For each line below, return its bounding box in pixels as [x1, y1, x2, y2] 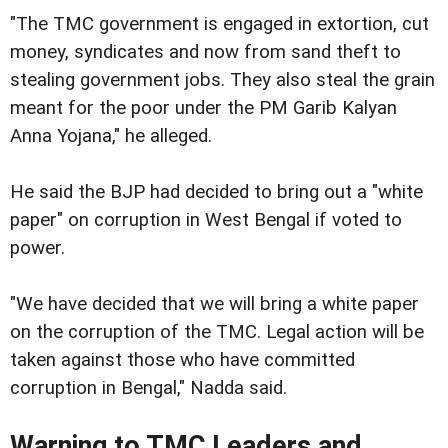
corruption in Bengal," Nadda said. [10, 377, 287, 400]
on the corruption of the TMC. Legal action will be [10, 321, 424, 344]
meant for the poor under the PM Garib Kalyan [10, 97, 397, 120]
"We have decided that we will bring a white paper [10, 293, 419, 316]
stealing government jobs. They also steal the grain [10, 69, 435, 92]
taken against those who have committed [10, 349, 355, 372]
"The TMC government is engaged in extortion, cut [10, 13, 429, 36]
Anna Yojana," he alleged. [10, 125, 212, 148]
